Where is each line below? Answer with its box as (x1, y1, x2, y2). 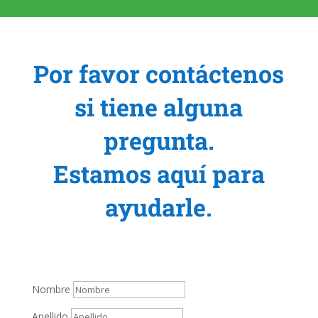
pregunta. (103, 124, 214, 157)
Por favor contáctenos (33, 57, 285, 90)
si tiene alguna (75, 91, 243, 124)
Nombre (31, 283, 70, 297)
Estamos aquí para (53, 158, 265, 190)
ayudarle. (105, 191, 213, 224)
